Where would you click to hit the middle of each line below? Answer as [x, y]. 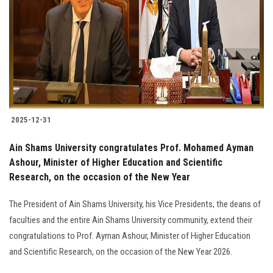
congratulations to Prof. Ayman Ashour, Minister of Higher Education [130, 236]
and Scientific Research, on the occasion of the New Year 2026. [121, 251]
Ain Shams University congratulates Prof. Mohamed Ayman [131, 147]
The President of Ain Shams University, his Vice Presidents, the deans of [135, 204]
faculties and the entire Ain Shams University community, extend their [131, 220]
